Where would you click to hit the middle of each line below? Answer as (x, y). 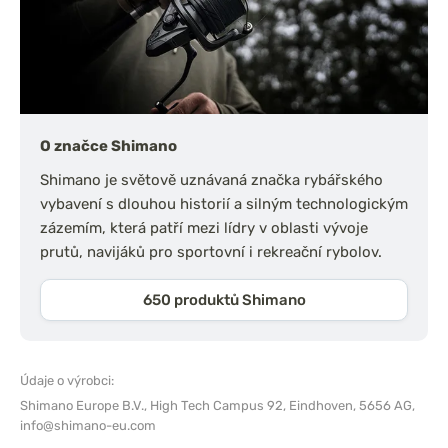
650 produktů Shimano (224, 299)
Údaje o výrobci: (67, 380)
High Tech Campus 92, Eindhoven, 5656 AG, (282, 405)
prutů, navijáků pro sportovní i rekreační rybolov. (211, 251)
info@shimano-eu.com (88, 425)
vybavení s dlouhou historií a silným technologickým (224, 203)
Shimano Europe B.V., (85, 405)
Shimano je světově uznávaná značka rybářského (211, 179)
